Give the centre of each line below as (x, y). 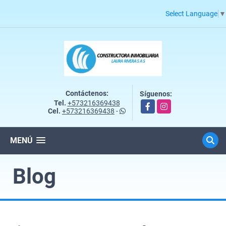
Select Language (191, 13)
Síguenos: (156, 94)
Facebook (156, 104)
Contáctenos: (87, 93)
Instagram (173, 104)
